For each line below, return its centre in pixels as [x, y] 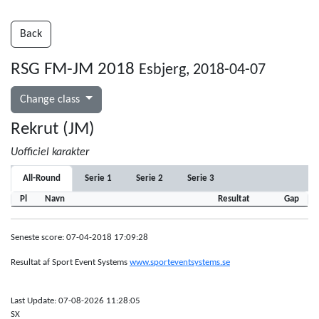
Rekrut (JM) [53, 129]
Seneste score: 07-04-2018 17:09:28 [79, 237]
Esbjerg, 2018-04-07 [202, 70]
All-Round [42, 178]
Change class [51, 100]
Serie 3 [201, 178]
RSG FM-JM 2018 [75, 69]
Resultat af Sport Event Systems [70, 262]
